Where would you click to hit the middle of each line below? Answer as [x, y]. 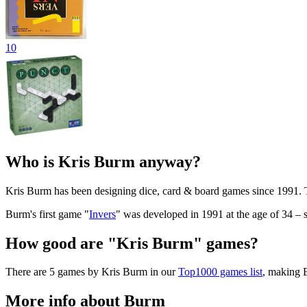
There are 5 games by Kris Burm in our [92, 272]
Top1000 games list [220, 272]
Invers [102, 214]
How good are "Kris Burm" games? [132, 243]
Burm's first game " [47, 214]
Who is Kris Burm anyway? [103, 161]
